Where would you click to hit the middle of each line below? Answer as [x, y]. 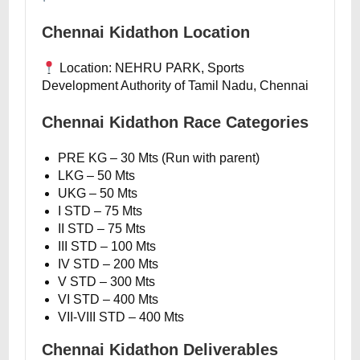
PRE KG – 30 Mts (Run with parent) [159, 158]
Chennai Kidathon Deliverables [160, 350]
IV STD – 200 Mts [108, 264]
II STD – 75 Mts [102, 229]
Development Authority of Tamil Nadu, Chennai [176, 86]
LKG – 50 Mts [97, 176]
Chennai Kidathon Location [146, 32]
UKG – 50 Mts [98, 193]
